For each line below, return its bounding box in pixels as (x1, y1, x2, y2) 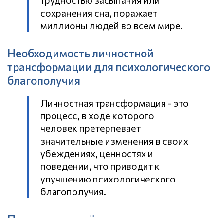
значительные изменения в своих (40, 135, 188, 147)
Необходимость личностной (7, 46, 154, 60)
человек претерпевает (40, 122, 141, 134)
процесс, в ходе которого (40, 109, 154, 122)
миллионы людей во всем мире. (40, 19, 183, 32)
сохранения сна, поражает (40, 7, 157, 19)
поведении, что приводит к (40, 160, 160, 172)
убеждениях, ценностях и (40, 147, 153, 160)
